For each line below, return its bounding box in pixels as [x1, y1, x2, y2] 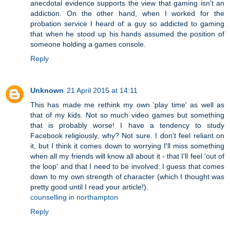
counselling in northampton [30, 193, 118, 201]
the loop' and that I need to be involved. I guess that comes [30, 162, 224, 170]
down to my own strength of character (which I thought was [30, 172, 224, 181]
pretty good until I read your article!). [30, 182, 148, 191]
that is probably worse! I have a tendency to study [30, 121, 224, 129]
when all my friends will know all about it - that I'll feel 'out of [30, 151, 224, 160]
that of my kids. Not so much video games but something [30, 110, 224, 119]
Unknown [30, 86, 64, 94]
